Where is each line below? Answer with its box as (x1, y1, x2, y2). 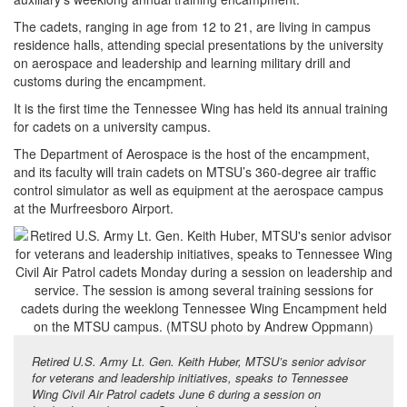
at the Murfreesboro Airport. (14, 199, 174, 218)
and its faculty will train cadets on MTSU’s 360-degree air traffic (14, 163, 376, 182)
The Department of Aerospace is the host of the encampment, (14, 144, 370, 164)
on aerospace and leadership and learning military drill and (14, 54, 351, 73)
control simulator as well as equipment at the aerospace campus (14, 181, 383, 200)
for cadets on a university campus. (14, 117, 211, 136)
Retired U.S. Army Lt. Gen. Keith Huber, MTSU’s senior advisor (32, 352, 365, 371)
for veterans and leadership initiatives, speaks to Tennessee (32, 369, 348, 387)
